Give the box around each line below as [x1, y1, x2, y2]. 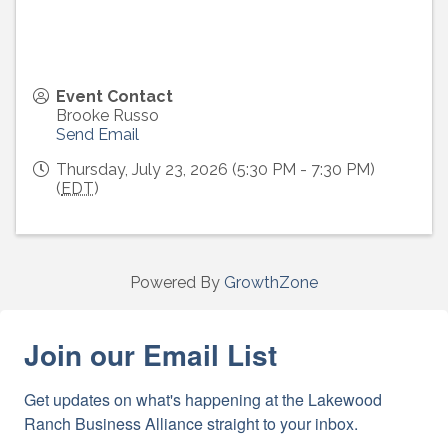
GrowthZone [224, 273, 318, 293]
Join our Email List [24, 334, 277, 376]
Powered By [130, 273, 224, 293]
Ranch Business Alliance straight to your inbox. [24, 412, 358, 436]
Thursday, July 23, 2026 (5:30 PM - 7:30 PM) [56, 160, 375, 180]
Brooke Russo [56, 106, 159, 126]
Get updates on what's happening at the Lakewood [24, 388, 382, 412]
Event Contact [56, 87, 173, 107]
